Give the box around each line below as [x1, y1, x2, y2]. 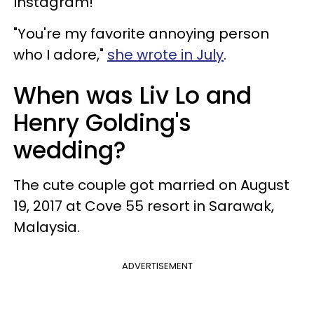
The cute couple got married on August [13, 175, 289, 195]
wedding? [13, 133, 126, 167]
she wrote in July [107, 44, 224, 64]
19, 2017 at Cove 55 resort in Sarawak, [13, 196, 274, 216]
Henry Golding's [13, 106, 191, 139]
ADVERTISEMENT [121, 259, 193, 273]
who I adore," [13, 44, 107, 64]
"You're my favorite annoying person [13, 23, 269, 43]
